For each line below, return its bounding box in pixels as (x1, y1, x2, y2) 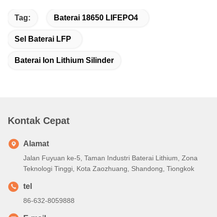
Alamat (23, 139, 49, 148)
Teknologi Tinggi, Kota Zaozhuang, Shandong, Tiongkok (23, 165, 194, 173)
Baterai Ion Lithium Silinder (15, 56, 114, 65)
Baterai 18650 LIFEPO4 (54, 14, 138, 22)
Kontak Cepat (8, 115, 70, 126)
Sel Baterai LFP (15, 35, 71, 44)
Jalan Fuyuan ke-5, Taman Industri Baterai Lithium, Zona (23, 154, 198, 162)
